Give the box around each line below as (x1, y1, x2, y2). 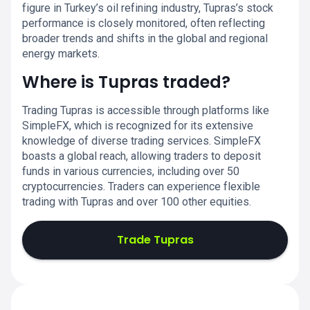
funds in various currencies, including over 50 (22, 165, 239, 178)
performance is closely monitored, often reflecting (22, 17, 265, 30)
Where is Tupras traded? (22, 71, 230, 93)
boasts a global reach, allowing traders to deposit (22, 149, 261, 163)
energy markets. (22, 47, 100, 60)
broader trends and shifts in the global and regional (22, 32, 268, 45)
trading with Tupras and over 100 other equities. (22, 195, 251, 208)
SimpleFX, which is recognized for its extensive (22, 119, 253, 132)
